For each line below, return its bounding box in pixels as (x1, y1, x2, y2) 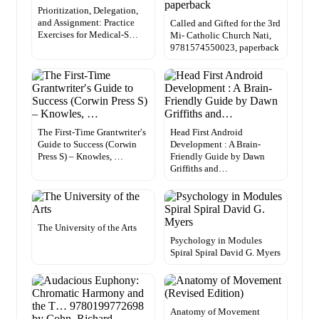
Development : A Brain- (170, 139, 261, 150)
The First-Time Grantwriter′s (38, 127, 146, 138)
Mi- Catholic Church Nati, (170, 30, 271, 41)
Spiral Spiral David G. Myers (170, 247, 281, 258)
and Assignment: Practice (38, 17, 135, 28)
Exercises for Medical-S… (38, 29, 138, 41)
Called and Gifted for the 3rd (170, 18, 281, 29)
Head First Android (170, 127, 243, 138)
